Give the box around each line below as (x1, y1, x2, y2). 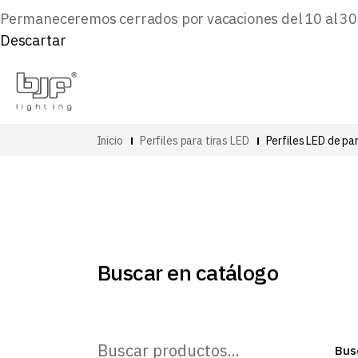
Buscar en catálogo (97, 258, 279, 286)
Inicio (96, 133, 123, 148)
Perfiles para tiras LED (139, 133, 249, 148)
